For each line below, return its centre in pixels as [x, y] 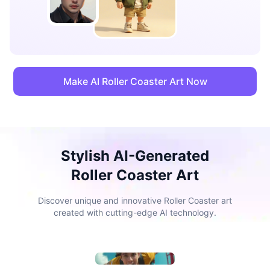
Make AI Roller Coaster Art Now [135, 81]
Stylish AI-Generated [135, 156]
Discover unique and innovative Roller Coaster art [135, 200]
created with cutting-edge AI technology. [135, 212]
